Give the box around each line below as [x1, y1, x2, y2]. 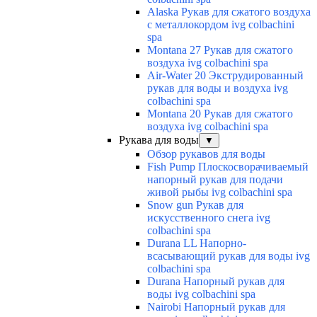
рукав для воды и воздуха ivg [147, 82, 288, 95]
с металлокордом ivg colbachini [147, 18, 294, 31]
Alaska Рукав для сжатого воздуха [147, 6, 311, 18]
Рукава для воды [119, 134, 199, 146]
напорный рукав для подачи [147, 173, 283, 186]
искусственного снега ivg [147, 212, 270, 224]
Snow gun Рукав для [147, 199, 243, 212]
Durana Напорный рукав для [147, 275, 284, 288]
